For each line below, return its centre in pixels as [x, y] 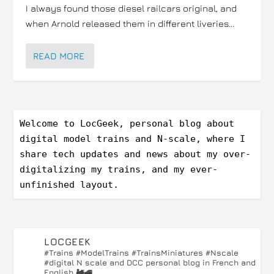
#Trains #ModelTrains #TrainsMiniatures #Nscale [142, 253]
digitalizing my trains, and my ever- [119, 169]
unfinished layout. [69, 185]
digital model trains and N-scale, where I [133, 139]
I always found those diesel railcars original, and [131, 8]
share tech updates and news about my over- [135, 154]
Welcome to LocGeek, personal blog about [127, 124]
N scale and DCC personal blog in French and [165, 262]
